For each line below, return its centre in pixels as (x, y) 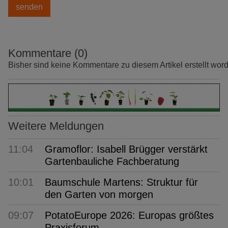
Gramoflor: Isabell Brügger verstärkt (126, 149)
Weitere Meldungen (56, 126)
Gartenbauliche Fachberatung (112, 161)
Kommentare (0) (48, 53)
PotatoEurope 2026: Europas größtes (129, 215)
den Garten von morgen (99, 194)
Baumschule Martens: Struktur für (121, 182)
